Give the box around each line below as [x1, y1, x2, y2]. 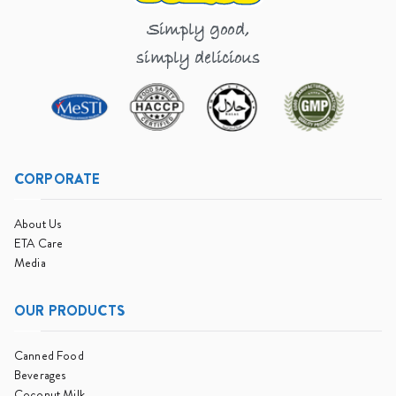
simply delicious [136, 47, 260, 70]
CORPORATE [14, 169, 101, 190]
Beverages [14, 366, 66, 385]
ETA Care [14, 234, 64, 253]
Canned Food [14, 346, 84, 365]
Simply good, [147, 19, 249, 42]
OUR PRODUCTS [14, 301, 125, 322]
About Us [14, 215, 62, 233]
